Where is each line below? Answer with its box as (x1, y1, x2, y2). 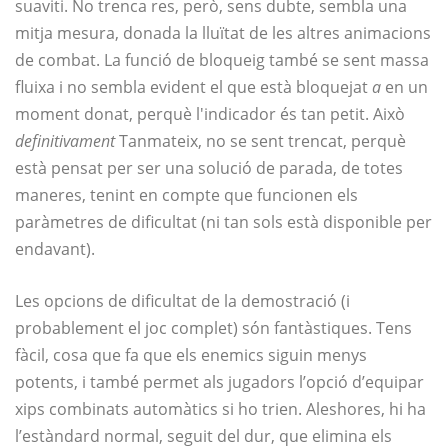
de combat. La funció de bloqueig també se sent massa (15, 49, 429, 72)
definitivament (15, 130, 119, 153)
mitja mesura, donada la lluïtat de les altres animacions (15, 22, 431, 45)
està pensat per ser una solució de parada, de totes (15, 157, 403, 180)
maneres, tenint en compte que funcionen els (15, 184, 358, 207)
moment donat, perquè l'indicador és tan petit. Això (15, 103, 405, 126)
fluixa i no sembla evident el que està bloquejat (15, 76, 372, 99)
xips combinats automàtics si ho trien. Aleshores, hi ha (15, 398, 426, 421)
